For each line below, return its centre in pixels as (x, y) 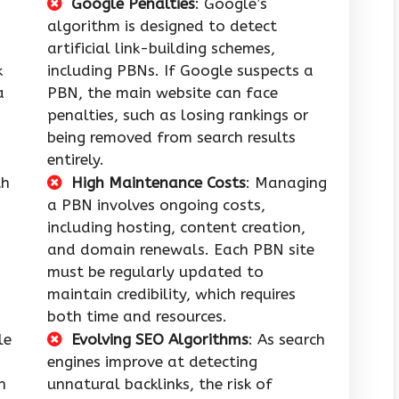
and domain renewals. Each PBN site (181, 250)
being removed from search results (171, 138)
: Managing (286, 183)
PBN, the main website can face (163, 93)
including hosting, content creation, (176, 228)
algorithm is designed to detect (162, 26)
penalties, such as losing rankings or (178, 115)
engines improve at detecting (152, 362)
